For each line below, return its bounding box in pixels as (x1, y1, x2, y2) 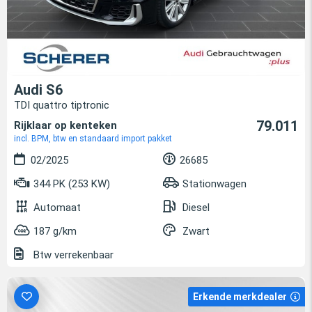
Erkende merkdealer (193, 290, 287, 302)
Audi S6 (14, 81, 63, 98)
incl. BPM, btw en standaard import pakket (14, 133, 172, 143)
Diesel (182, 201, 210, 214)
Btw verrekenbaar (31, 248, 114, 261)
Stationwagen (182, 177, 247, 190)
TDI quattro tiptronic (14, 98, 109, 111)
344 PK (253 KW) (31, 177, 110, 190)
